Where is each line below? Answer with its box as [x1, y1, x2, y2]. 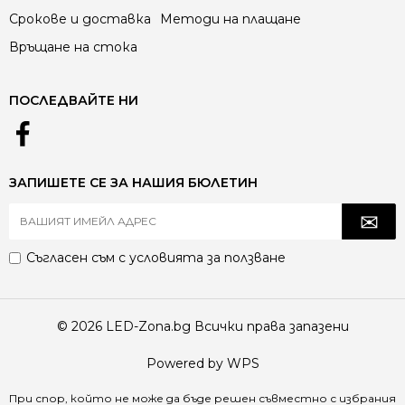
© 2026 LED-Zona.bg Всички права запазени [56, 317, 349, 334]
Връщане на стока [9, 38, 137, 55]
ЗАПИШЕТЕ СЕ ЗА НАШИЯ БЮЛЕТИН [9, 174, 258, 191]
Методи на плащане [160, 10, 301, 27]
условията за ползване [129, 249, 286, 266]
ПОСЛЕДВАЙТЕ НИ [9, 91, 138, 108]
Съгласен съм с [26, 249, 129, 266]
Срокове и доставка [9, 10, 151, 27]
